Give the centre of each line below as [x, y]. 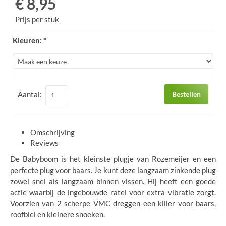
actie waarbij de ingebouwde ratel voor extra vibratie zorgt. [113, 192]
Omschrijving [52, 132]
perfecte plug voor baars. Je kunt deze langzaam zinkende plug [113, 170]
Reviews [44, 143]
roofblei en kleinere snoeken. [58, 214]
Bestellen [186, 94]
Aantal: [31, 94]
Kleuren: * [30, 40]
